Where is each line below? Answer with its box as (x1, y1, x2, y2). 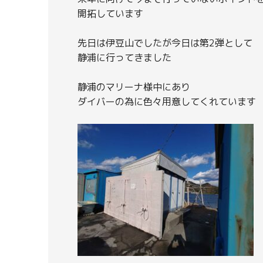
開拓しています (77, 6, 143, 20)
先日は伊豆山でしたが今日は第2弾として (77, 36, 252, 49)
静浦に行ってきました (77, 50, 171, 64)
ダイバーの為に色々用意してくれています (77, 95, 256, 108)
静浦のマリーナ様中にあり (77, 80, 190, 93)
